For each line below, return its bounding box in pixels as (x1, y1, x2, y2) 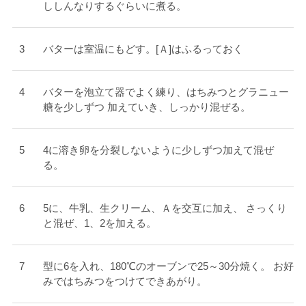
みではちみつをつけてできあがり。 (42, 275, 207, 288)
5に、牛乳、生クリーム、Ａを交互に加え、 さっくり (42, 202, 287, 214)
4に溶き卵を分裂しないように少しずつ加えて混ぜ (42, 144, 274, 156)
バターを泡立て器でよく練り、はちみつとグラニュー (42, 86, 289, 98)
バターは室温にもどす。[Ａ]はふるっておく (42, 43, 243, 55)
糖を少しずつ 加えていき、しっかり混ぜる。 (42, 101, 251, 113)
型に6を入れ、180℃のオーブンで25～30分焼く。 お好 (42, 260, 294, 273)
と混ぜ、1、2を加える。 (42, 217, 156, 229)
